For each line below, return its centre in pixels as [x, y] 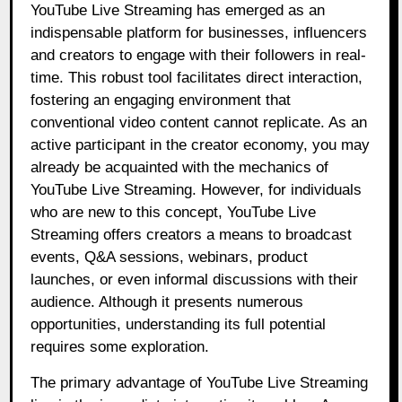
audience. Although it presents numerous [167, 302]
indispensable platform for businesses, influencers [199, 33]
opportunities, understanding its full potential [179, 325]
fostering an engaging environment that [161, 100]
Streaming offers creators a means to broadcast [192, 235]
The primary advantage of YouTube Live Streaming [200, 383]
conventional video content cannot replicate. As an [199, 123]
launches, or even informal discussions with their [195, 280]
